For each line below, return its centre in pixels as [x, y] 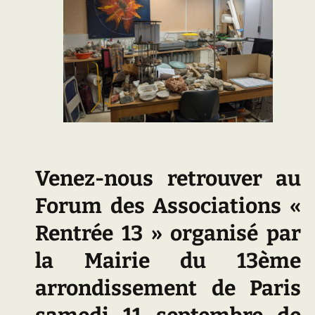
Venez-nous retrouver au [168, 178]
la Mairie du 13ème [168, 261]
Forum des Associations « [168, 206]
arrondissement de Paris [168, 288]
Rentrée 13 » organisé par [168, 233]
